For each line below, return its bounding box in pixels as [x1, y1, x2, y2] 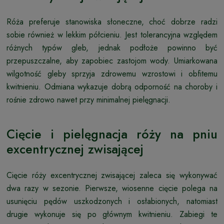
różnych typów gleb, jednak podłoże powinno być [6, 41, 217, 53]
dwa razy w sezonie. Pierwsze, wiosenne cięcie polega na [6, 182, 217, 194]
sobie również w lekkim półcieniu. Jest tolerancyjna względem [6, 28, 217, 40]
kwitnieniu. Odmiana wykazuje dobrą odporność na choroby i [6, 80, 217, 92]
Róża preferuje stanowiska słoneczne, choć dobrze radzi [6, 15, 217, 27]
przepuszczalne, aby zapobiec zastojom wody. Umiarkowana [6, 54, 217, 66]
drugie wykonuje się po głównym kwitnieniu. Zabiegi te [6, 208, 217, 220]
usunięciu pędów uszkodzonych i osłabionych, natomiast [6, 195, 217, 207]
